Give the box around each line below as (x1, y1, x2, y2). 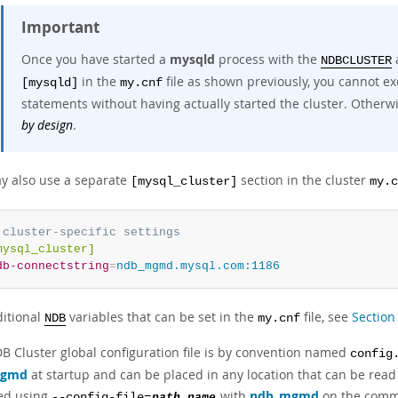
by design (21, 116, 73, 133)
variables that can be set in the (66, 308, 258, 325)
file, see (300, 308, 352, 325)
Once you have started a (21, 51, 170, 68)
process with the (215, 51, 321, 68)
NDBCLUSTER (321, 54, 392, 68)
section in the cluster (237, 171, 370, 188)
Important (21, 17, 99, 37)
